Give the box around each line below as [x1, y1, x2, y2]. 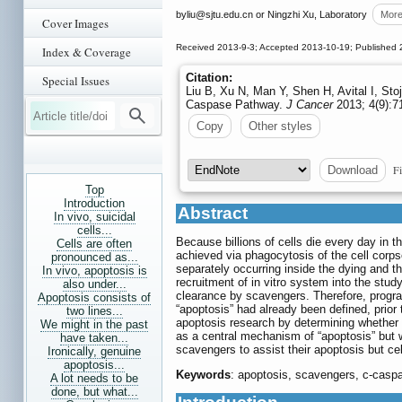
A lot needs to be [50, 371, 138, 385]
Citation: [186, 71, 232, 85]
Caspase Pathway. [186, 98, 286, 112]
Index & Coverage [42, 44, 131, 60]
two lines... [66, 304, 123, 318]
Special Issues [42, 73, 109, 89]
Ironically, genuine [48, 345, 141, 358]
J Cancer [286, 98, 333, 112]
